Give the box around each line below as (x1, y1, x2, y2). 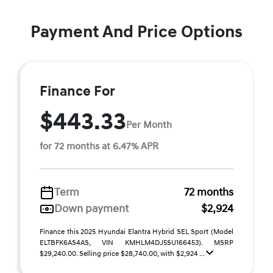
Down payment (54, 202, 129, 216)
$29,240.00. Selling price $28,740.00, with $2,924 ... (40, 249, 206, 258)
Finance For (40, 83, 115, 100)
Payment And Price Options (30, 21, 243, 43)
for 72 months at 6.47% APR (40, 140, 158, 152)
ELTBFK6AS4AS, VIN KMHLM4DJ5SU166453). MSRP (40, 238, 233, 247)
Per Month (126, 118, 172, 131)
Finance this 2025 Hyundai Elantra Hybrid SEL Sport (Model (40, 227, 233, 236)
